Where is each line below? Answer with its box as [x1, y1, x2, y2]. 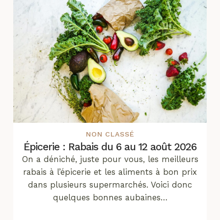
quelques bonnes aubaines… [53, 192, 167, 202]
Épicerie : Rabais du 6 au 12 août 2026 [24, 140, 196, 153]
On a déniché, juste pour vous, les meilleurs [22, 154, 198, 164]
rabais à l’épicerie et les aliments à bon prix [23, 166, 197, 177]
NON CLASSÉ [85, 130, 135, 138]
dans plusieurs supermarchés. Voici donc [28, 179, 192, 190]
